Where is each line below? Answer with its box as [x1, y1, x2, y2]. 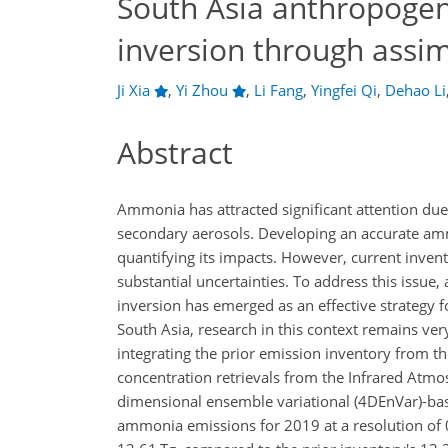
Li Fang [253, 80, 303, 100]
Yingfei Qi [310, 80, 377, 100]
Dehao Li [384, 80, 446, 100]
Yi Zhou [175, 80, 228, 100]
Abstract [117, 132, 233, 173]
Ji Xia [117, 80, 150, 100]
